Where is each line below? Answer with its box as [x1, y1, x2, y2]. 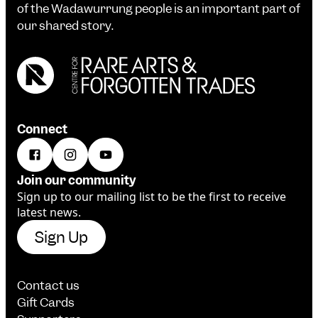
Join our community [17, 172, 136, 189]
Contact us [17, 278, 79, 294]
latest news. [17, 204, 81, 221]
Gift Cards [17, 295, 75, 311]
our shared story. [17, 18, 114, 34]
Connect [17, 121, 67, 138]
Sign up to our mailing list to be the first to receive [17, 189, 286, 205]
